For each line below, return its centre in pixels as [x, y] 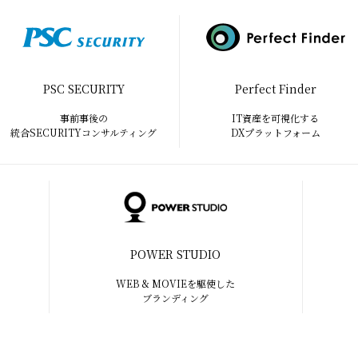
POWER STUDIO [176, 254]
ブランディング [176, 298]
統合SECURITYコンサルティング [84, 132]
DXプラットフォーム [275, 132]
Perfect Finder [275, 89]
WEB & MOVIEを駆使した [176, 283]
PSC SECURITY [84, 89]
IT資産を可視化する [275, 118]
